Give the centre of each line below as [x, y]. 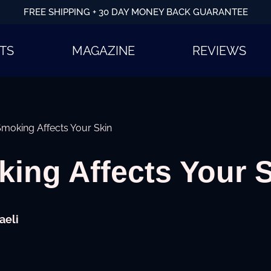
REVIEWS [220, 51]
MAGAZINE [103, 51]
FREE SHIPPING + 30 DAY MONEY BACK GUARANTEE [135, 12]
